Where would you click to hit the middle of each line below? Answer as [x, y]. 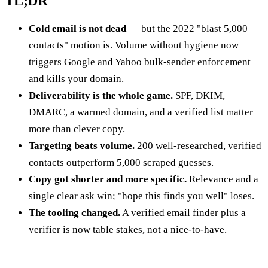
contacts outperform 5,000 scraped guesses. [121, 162]
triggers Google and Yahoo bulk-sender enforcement [140, 62]
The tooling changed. [74, 212]
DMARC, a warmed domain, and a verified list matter [141, 112]
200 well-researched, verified [198, 145]
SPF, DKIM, [199, 95]
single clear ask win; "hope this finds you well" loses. [141, 196]
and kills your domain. [76, 78]
